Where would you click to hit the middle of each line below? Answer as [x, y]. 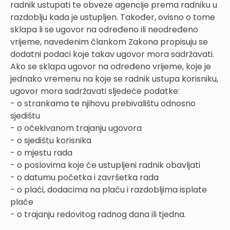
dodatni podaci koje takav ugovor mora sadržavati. [112, 54]
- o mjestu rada [41, 152]
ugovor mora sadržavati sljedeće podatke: [95, 91]
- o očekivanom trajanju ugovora [76, 128]
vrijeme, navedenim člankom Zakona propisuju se [109, 42]
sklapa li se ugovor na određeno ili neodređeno [104, 29]
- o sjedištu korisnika [51, 140]
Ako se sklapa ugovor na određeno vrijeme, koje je [111, 66]
